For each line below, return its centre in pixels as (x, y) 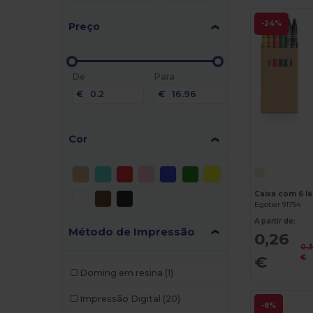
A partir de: (275, 221)
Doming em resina (121, 272)
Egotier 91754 (278, 204)
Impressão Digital (120, 298)
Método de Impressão (132, 232)
